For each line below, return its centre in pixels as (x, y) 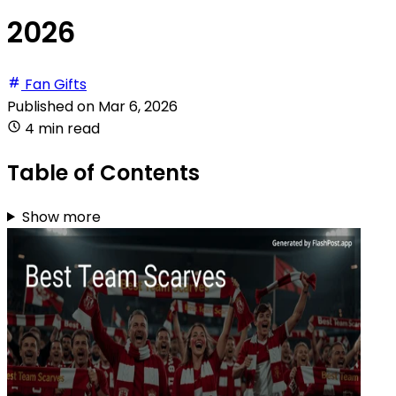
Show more (61, 217)
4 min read (62, 128)
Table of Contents (103, 172)
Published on (53, 106)
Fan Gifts (56, 84)
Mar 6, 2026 (138, 106)
